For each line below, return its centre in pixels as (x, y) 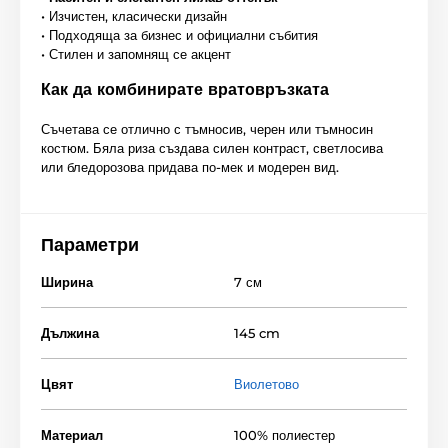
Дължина (70, 332)
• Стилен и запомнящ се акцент (136, 53)
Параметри (90, 244)
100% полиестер (284, 434)
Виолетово (266, 383)
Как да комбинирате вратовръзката (185, 89)
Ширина (67, 281)
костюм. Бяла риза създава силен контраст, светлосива (212, 147)
